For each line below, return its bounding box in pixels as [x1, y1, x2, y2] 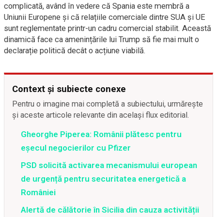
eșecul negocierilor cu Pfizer [21, 143, 131, 153]
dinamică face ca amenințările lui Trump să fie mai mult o [4, 35, 199, 44]
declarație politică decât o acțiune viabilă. [4, 46, 146, 55]
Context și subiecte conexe [12, 84, 126, 94]
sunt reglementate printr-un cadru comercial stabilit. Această [4, 24, 211, 33]
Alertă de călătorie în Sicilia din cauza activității [21, 205, 199, 215]
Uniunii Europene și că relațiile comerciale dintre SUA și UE [4, 13, 205, 22]
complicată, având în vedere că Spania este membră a [4, 1, 189, 11]
